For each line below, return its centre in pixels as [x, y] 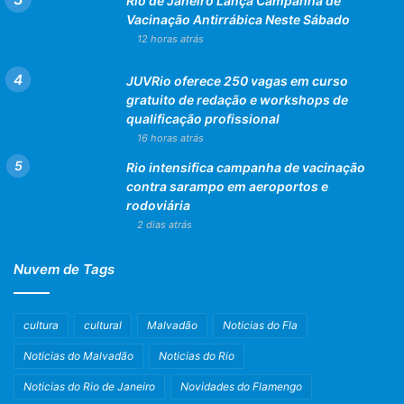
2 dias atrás [165, 224]
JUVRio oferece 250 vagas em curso [237, 80]
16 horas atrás [170, 138]
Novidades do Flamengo [241, 386]
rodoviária [158, 205]
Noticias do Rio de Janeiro [89, 386]
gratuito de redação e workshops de [237, 99]
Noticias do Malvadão [78, 355]
